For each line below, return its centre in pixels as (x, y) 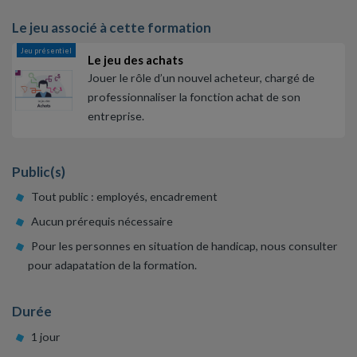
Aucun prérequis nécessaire (102, 221)
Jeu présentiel (46, 51)
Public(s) (39, 171)
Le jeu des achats (135, 60)
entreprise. (116, 116)
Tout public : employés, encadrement (124, 196)
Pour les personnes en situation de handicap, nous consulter (184, 246)
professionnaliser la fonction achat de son (194, 97)
